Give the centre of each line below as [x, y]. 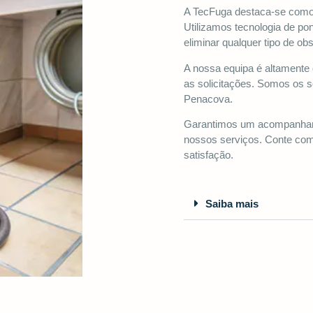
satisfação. [209, 155]
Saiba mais [232, 203]
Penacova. [208, 99]
